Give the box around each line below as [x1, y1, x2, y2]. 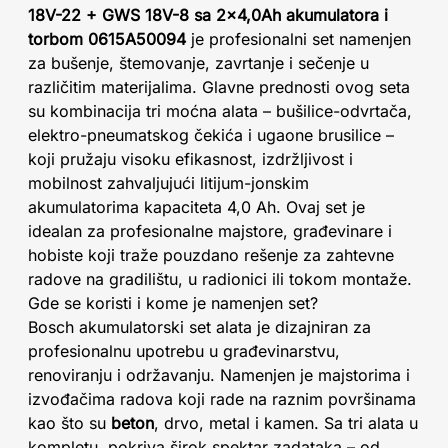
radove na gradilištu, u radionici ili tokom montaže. [28, 269, 412, 289]
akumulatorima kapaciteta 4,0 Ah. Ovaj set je [28, 197, 365, 217]
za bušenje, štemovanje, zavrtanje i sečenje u [28, 53, 369, 73]
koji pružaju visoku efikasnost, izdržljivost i [28, 149, 353, 169]
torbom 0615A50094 [28, 29, 186, 49]
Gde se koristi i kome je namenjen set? [28, 293, 318, 313]
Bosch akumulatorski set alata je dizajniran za [28, 317, 371, 337]
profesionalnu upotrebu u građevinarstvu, [28, 341, 340, 361]
